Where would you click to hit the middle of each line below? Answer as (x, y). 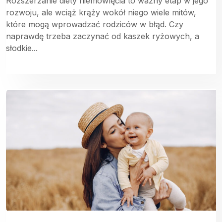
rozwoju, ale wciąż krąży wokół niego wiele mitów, (101, 12)
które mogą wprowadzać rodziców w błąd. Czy (95, 24)
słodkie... (22, 48)
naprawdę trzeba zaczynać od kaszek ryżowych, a (103, 36)
